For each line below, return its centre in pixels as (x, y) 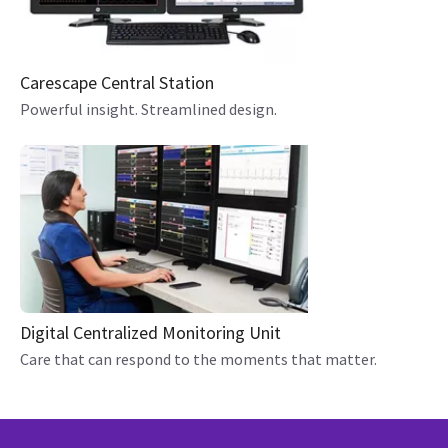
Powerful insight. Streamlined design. (148, 109)
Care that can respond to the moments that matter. (198, 359)
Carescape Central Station (117, 83)
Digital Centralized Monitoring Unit (150, 333)
